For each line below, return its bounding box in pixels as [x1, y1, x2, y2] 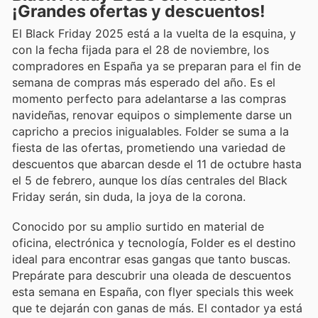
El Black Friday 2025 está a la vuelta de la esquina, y [12, 26, 296, 40]
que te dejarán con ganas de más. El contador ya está [12, 300, 302, 315]
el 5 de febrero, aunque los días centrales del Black [12, 172, 287, 187]
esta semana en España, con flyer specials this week [12, 284, 294, 299]
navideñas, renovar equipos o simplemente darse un [12, 107, 292, 122]
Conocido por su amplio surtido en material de [12, 219, 264, 234]
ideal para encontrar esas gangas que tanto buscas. [12, 251, 290, 266]
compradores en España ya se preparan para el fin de [12, 58, 301, 73]
